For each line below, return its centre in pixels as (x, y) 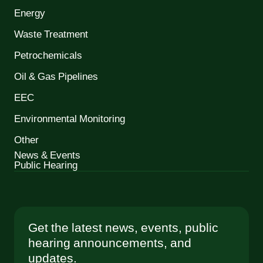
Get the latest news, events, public (123, 228)
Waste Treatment (51, 35)
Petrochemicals (48, 56)
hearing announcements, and (110, 244)
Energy (30, 14)
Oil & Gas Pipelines (56, 77)
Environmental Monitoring (70, 119)
